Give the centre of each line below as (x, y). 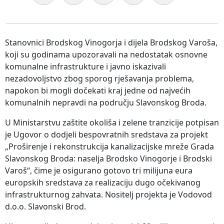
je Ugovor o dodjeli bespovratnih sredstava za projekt (106, 134)
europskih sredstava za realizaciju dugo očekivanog (103, 182)
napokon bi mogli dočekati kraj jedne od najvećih (98, 90)
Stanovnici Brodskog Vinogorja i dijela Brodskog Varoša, (111, 42)
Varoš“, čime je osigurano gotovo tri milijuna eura (99, 170)
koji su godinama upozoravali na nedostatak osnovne (106, 54)
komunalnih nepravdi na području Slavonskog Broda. (106, 102)
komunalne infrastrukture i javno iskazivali (85, 66)
